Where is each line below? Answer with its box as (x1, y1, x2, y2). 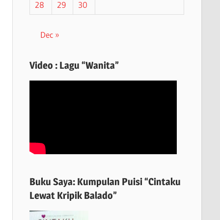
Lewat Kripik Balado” (29, 189, 117, 201)
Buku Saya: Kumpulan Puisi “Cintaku (29, 175, 181, 188)
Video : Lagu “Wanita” (29, 59, 119, 71)
